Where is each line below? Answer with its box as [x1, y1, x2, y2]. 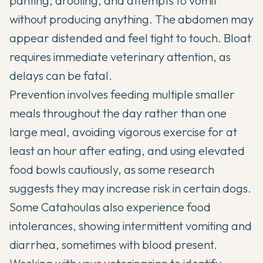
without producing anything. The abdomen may [9, 12, 254, 27]
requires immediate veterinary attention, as [9, 49, 231, 65]
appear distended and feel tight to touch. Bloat [9, 31, 251, 46]
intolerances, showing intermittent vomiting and [9, 218, 252, 234]
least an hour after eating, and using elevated [9, 143, 245, 159]
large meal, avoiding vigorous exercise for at [9, 124, 237, 140]
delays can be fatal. [9, 68, 112, 83]
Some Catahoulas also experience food [9, 200, 211, 215]
